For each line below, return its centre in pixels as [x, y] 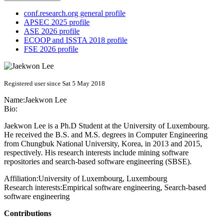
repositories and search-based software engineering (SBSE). [98, 162]
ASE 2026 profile [52, 31]
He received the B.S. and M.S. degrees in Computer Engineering [106, 135]
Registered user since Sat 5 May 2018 [55, 84]
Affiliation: [21, 179]
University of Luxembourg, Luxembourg [103, 179]
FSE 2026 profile [51, 49]
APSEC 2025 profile [57, 22]
